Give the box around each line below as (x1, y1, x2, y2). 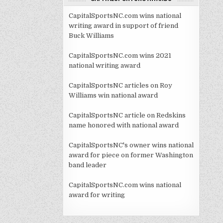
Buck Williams (69, 32, 114, 39)
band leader (69, 161, 107, 169)
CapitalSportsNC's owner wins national (69, 141, 194, 149)
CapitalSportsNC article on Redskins (69, 111, 186, 119)
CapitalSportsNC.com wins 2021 (69, 52, 171, 59)
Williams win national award (69, 92, 158, 99)
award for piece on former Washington (69, 151, 193, 159)
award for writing (69, 191, 125, 199)
